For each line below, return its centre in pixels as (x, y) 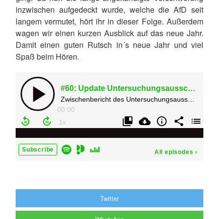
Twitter (109, 198)
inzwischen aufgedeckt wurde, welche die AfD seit (109, 10)
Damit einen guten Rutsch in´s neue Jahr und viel (109, 45)
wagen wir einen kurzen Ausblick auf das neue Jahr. (109, 33)
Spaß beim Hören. (47, 56)
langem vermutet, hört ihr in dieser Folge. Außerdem (109, 21)
